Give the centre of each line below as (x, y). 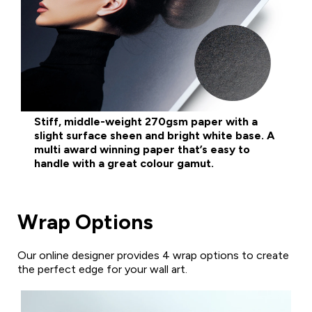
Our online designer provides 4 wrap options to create (153, 255)
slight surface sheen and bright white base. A (154, 135)
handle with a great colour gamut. (124, 163)
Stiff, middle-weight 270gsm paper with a (146, 121)
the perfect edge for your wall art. (102, 269)
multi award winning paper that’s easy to (142, 149)
